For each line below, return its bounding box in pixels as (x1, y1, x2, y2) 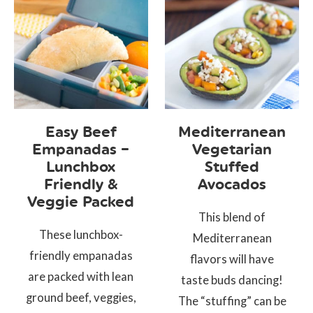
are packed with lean (28, 268, 134, 284)
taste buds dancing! (181, 272, 284, 287)
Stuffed (205, 157, 260, 175)
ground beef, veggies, (25, 289, 136, 305)
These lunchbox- (38, 226, 123, 242)
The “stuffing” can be (177, 293, 286, 308)
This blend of (198, 209, 266, 224)
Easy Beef (45, 122, 117, 140)
